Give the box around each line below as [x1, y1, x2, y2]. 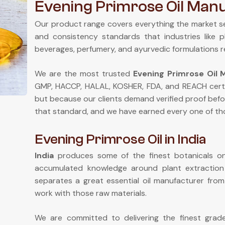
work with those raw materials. [35, 188, 147, 198]
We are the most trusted [35, 68, 133, 79]
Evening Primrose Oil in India [35, 131, 206, 147]
